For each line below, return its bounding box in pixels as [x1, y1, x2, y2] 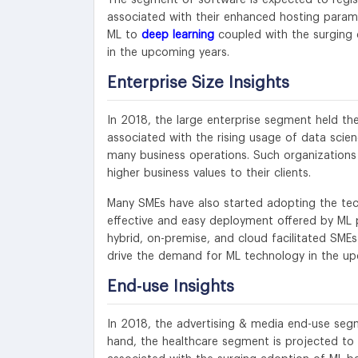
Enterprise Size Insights [107, 74, 289, 91]
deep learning [141, 29, 214, 41]
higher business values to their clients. [107, 167, 311, 179]
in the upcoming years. [107, 46, 229, 58]
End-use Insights [107, 278, 234, 295]
